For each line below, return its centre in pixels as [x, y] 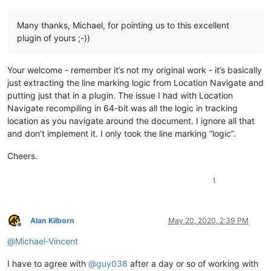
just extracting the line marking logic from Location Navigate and [135, 82]
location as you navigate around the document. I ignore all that [131, 120]
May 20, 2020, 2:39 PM [208, 220]
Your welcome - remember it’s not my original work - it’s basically [135, 70]
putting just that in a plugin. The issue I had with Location [120, 95]
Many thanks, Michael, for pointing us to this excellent [123, 25]
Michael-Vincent [47, 241]
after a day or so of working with [193, 263]
